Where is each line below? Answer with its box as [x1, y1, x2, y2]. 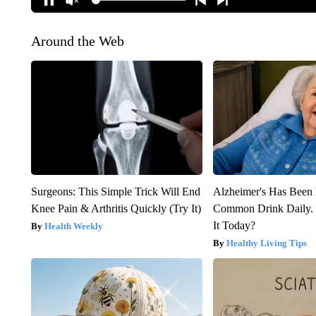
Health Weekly [44, 220, 103, 231]
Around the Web [30, 32, 124, 49]
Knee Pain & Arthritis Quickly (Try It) [30, 202, 201, 214]
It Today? [213, 219, 256, 231]
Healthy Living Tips [226, 237, 308, 248]
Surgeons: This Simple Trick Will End [30, 185, 200, 197]
